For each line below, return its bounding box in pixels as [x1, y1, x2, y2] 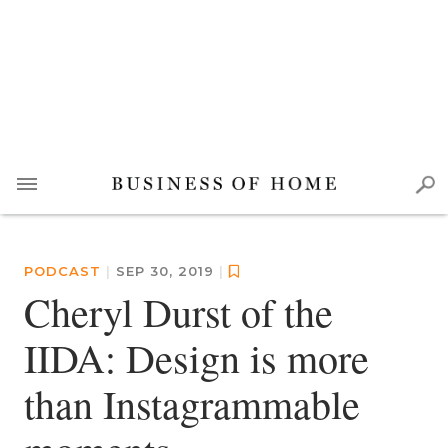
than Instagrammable [24, 377, 360, 430]
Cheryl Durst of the [24, 285, 333, 338]
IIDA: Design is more [24, 331, 369, 384]
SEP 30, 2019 [116, 263, 219, 279]
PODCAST [24, 263, 101, 279]
